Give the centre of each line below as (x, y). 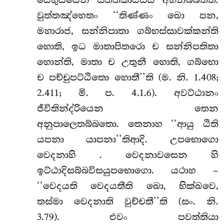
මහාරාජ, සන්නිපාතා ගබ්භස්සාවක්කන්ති (127, 31)
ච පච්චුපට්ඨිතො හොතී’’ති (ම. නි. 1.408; (127, 77)
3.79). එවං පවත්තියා (127, 217)
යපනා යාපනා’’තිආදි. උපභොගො (127, 139)
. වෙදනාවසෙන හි (159, 155)
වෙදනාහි (68, 155)
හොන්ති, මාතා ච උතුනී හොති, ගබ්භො (127, 62)
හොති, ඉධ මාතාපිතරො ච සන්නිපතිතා (127, 46)
